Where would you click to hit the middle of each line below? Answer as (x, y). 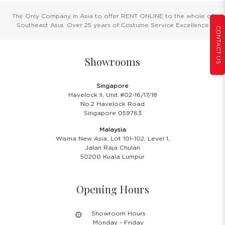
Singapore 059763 (113, 113)
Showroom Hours (118, 213)
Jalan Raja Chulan (113, 147)
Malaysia (113, 129)
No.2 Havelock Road (113, 104)
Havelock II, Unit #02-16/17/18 (113, 95)
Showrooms (113, 61)
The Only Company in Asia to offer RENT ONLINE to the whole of (113, 16)
